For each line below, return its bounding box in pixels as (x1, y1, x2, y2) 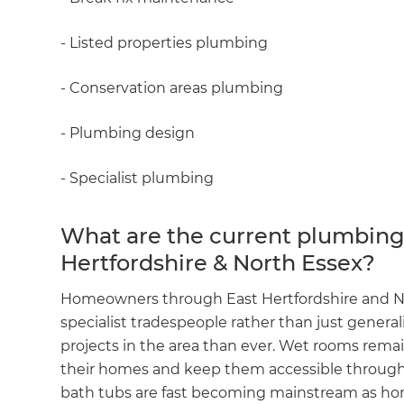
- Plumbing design (60, 124, 196, 142)
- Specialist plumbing (60, 169, 215, 187)
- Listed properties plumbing (60, 33, 269, 51)
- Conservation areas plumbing (60, 78, 284, 96)
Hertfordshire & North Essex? (60, 249, 381, 276)
